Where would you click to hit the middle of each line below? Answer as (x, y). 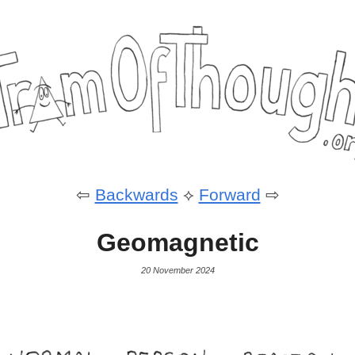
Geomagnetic (177, 243)
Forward (229, 195)
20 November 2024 (177, 270)
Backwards (136, 195)
